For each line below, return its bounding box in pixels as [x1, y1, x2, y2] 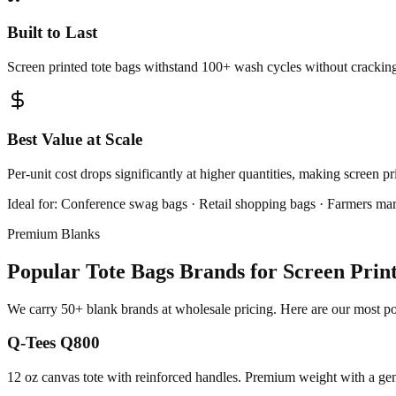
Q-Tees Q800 [7, 333, 100, 353]
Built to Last [7, 22, 97, 42]
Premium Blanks [7, 225, 100, 241]
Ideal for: [7, 195, 61, 211]
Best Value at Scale [7, 130, 142, 149]
